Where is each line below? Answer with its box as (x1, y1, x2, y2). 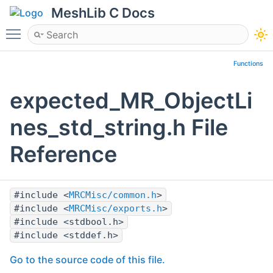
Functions (233, 60, 263, 68)
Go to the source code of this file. (10, 253, 165, 266)
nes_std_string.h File (10, 114, 228, 141)
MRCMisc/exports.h (69, 203, 162, 214)
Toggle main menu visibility (27, 23, 152, 35)
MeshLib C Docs (51, 5, 155, 21)
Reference (10, 141, 117, 168)
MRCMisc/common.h (69, 190, 157, 201)
